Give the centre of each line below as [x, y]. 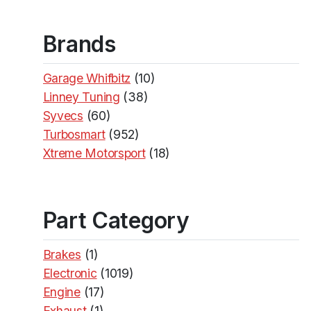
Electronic [70, 273]
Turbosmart [74, 134]
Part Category [116, 220]
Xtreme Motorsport [94, 153]
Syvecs [63, 115]
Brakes [62, 254]
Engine [61, 292]
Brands [79, 44]
